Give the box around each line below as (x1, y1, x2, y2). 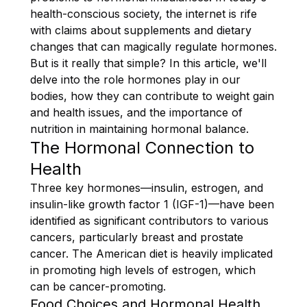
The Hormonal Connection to (30, 137, 254, 158)
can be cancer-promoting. (30, 279, 166, 293)
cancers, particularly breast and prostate (30, 230, 243, 244)
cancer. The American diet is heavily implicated (30, 246, 273, 260)
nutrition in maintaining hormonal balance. (30, 121, 249, 136)
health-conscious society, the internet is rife (30, 6, 257, 21)
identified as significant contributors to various (30, 213, 269, 228)
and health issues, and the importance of (30, 105, 243, 119)
